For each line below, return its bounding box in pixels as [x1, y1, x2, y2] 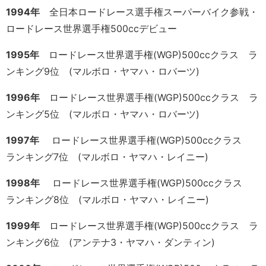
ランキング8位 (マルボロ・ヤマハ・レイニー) [6, 194, 209, 206]
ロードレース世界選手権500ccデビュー [6, 23, 177, 35]
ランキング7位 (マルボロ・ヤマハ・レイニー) [6, 151, 208, 163]
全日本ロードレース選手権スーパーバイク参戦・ [40, 6, 258, 18]
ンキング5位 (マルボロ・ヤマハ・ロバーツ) [6, 108, 199, 121]
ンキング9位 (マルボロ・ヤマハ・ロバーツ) [6, 65, 199, 78]
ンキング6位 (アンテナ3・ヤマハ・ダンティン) [6, 236, 215, 249]
